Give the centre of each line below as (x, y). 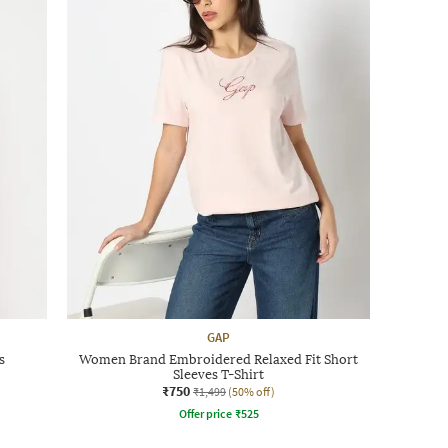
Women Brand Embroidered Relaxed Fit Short (218, 359)
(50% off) (251, 391)
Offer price (205, 413)
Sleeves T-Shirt (218, 374)
